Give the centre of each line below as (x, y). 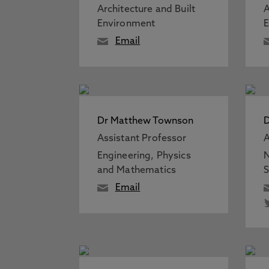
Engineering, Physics (144, 156)
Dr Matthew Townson (145, 121)
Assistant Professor (142, 139)
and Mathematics (136, 171)
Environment (126, 24)
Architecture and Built (146, 10)
